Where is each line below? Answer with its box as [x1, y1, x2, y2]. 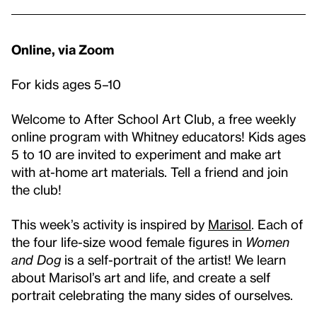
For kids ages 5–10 [11, 76, 121, 91]
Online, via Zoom [11, 41, 114, 57]
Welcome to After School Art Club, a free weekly [11, 110, 296, 126]
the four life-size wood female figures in [11, 234, 246, 249]
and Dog [11, 251, 61, 267]
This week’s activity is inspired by [11, 216, 208, 231]
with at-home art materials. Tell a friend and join [11, 163, 288, 179]
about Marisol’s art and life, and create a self [11, 269, 270, 284]
